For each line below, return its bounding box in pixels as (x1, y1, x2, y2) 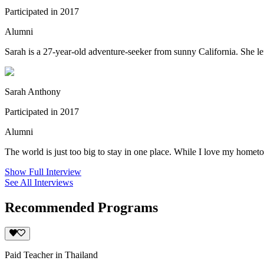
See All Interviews (5, 177, 73, 187)
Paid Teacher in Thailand (5, 249, 98, 260)
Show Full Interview (5, 166, 81, 177)
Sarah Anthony (5, 86, 61, 97)
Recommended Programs (5, 199, 158, 215)
